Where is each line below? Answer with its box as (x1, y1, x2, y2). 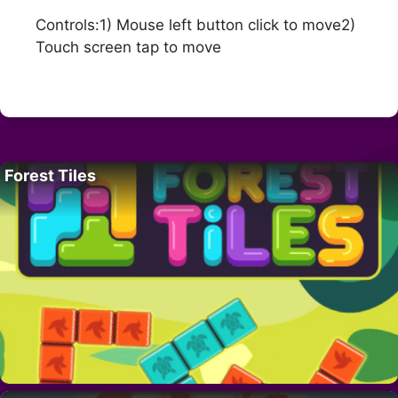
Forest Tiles (4, 165, 96, 185)
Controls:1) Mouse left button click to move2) (36, 16, 355, 35)
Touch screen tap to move (36, 38, 221, 57)
